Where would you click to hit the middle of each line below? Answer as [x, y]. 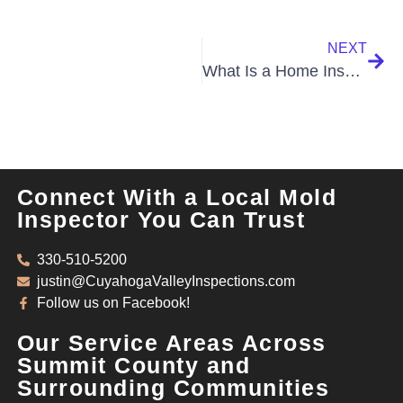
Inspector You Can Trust [161, 220]
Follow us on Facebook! [114, 303]
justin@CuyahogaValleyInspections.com [166, 282]
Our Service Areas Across [171, 343]
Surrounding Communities [173, 388]
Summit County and [134, 366]
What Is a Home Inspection [352, 72]
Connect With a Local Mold [177, 197]
